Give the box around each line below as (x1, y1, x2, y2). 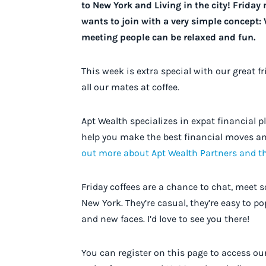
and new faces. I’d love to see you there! (81, 213, 249, 225)
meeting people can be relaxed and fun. (81, 31, 255, 43)
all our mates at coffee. (81, 81, 179, 93)
